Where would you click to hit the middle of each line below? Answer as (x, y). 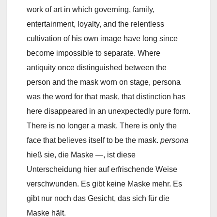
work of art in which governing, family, (91, 9)
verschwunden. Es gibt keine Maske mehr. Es (104, 184)
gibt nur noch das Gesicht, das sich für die (98, 198)
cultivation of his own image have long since (102, 38)
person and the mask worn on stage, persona (104, 82)
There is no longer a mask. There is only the (102, 125)
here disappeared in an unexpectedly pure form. (108, 111)
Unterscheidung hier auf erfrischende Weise (102, 169)
